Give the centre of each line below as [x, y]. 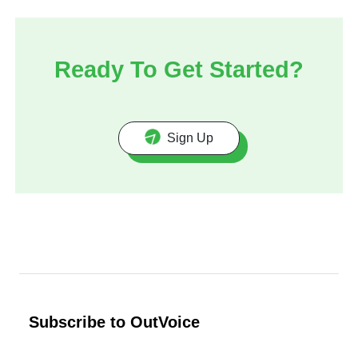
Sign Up [190, 137]
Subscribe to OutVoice [114, 322]
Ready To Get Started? [179, 69]
